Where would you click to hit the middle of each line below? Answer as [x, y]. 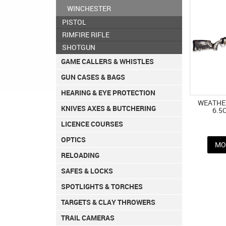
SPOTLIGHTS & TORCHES [102, 187]
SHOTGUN [79, 47]
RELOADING [80, 155]
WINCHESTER [89, 9]
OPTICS [73, 140]
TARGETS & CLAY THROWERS [108, 202]
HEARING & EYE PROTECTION [108, 93]
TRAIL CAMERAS [88, 218]
